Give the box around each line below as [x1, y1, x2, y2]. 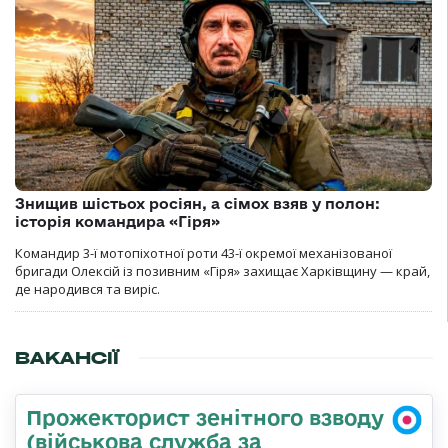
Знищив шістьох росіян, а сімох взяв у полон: [15, 194, 380, 212]
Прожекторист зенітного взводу [26, 404, 384, 429]
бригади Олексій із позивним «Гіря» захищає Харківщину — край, [15, 261, 430, 280]
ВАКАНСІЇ [15, 346, 119, 369]
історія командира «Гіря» [15, 212, 220, 230]
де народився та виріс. [15, 279, 160, 298]
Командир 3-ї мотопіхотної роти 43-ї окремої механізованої [15, 243, 392, 262]
